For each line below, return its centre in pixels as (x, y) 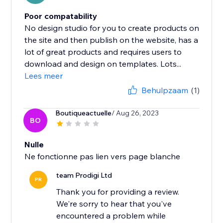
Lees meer (44, 76)
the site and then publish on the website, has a (111, 40)
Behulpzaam (165, 90)
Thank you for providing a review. (118, 192)
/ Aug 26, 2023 (135, 113)
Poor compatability (61, 16)
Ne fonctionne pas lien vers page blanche (103, 157)
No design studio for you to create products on (112, 28)
